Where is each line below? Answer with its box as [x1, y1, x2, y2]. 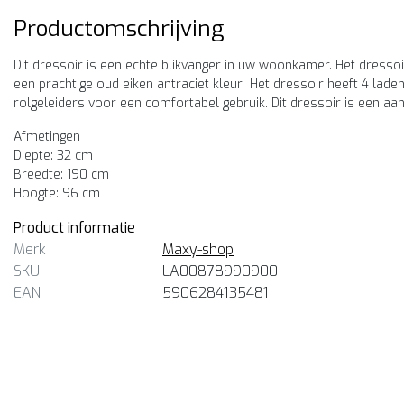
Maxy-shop [162, 240, 234, 259]
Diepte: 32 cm [14, 147, 93, 164]
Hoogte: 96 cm [14, 185, 100, 202]
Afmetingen [14, 128, 80, 145]
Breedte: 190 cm [14, 166, 109, 183]
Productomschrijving [14, 14, 224, 43]
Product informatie [14, 218, 135, 237]
